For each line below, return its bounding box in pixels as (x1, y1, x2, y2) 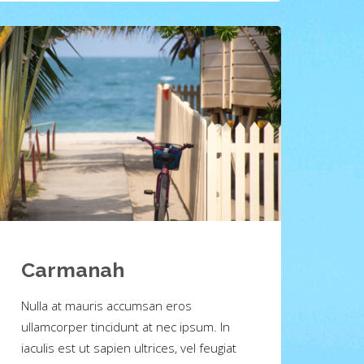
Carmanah (21, 257, 124, 282)
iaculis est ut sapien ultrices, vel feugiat (21, 339, 236, 356)
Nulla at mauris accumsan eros (21, 297, 192, 314)
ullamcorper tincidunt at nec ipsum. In (21, 318, 230, 335)
